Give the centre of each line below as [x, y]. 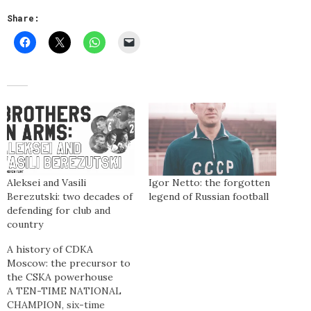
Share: [23, 18]
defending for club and [59, 211]
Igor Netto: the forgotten [209, 183]
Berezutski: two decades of [70, 197]
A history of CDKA [50, 250]
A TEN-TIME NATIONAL [64, 291]
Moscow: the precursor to [69, 263]
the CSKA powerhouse [60, 277]
